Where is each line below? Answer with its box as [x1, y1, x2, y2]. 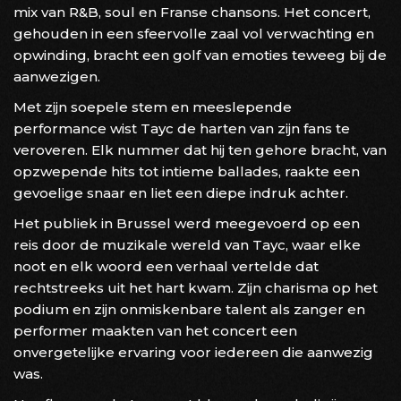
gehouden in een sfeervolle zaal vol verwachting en [13, 24, 374, 42]
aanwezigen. [13, 67, 100, 85]
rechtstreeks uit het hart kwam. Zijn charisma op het [13, 278, 378, 296]
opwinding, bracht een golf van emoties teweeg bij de [13, 46, 387, 64]
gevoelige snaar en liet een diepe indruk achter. [13, 183, 348, 201]
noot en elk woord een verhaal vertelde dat [13, 257, 319, 275]
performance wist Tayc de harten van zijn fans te [13, 119, 350, 137]
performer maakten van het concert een [13, 321, 297, 339]
